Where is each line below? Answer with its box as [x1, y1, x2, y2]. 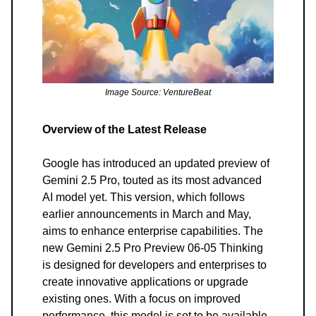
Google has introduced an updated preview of [42, 157, 269, 170]
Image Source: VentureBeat [105, 87, 211, 98]
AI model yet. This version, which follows [42, 191, 245, 204]
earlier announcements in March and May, [42, 208, 251, 221]
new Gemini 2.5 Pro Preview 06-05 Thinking [42, 242, 263, 255]
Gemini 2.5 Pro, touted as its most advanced [42, 174, 262, 187]
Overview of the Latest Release [42, 123, 207, 136]
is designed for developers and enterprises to [42, 259, 267, 272]
